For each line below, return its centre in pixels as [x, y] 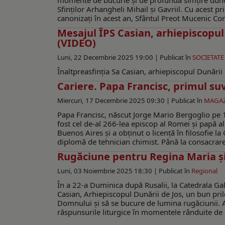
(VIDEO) [77, 43]
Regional [204, 171]
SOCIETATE [208, 58]
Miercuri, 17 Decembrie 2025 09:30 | [114, 101]
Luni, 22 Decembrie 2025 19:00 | [108, 58]
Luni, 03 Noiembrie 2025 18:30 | [108, 171]
